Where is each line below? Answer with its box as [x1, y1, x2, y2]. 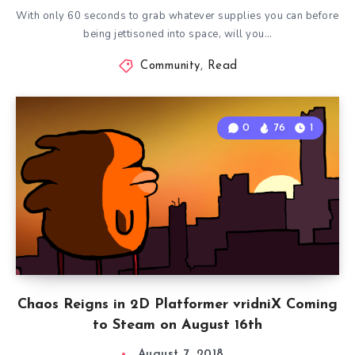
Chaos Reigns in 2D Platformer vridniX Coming [17, 297, 338, 312]
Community [140, 60, 200, 72]
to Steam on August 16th [93, 318, 262, 333]
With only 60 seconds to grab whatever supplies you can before [16, 9, 339, 23]
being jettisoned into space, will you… [83, 27, 272, 41]
